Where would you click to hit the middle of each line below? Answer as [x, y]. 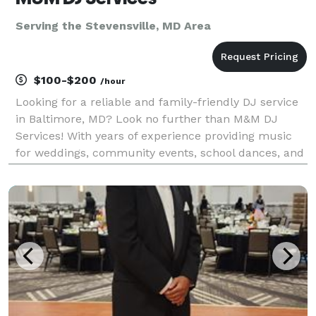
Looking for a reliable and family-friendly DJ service [157, 102]
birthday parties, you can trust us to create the [144, 169]
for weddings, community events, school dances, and [160, 152]
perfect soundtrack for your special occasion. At [146, 186]
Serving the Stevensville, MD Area [113, 25]
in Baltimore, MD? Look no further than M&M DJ [147, 119]
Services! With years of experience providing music [154, 135]
